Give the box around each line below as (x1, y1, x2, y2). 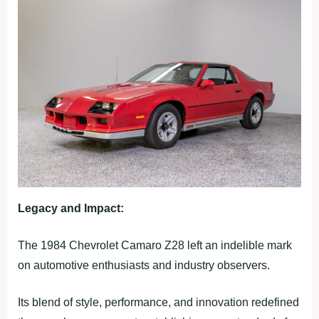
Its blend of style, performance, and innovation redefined (18, 296, 299, 308)
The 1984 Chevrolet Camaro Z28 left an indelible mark (18, 239, 292, 251)
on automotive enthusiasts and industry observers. (18, 258, 270, 271)
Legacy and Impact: (18, 202, 124, 214)
